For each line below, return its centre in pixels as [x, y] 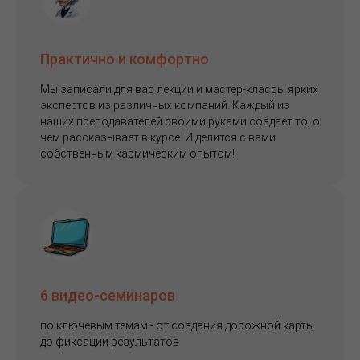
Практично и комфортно [125, 59]
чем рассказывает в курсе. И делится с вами [158, 137]
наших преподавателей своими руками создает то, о [180, 121]
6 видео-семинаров [108, 295]
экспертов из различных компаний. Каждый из [165, 105]
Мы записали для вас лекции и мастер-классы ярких [179, 89]
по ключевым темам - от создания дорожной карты [177, 325]
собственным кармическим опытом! [137, 153]
